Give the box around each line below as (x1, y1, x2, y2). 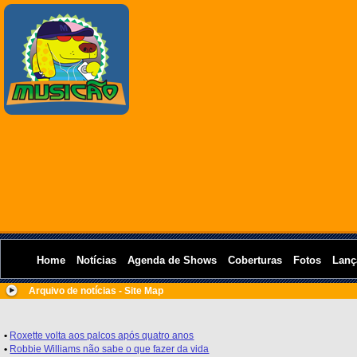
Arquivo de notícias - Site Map (29, 285, 163, 296)
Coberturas (228, 254, 282, 266)
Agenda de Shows (127, 254, 217, 266)
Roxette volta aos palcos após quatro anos (10, 330, 194, 341)
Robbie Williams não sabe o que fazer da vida (10, 343, 210, 355)
